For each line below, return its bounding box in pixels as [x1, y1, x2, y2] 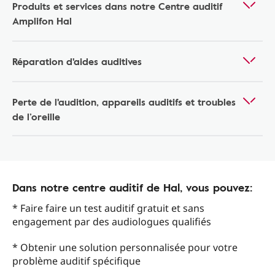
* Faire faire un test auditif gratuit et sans [12, 201, 204, 215]
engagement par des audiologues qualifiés [12, 215, 211, 229]
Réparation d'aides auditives [12, 54, 142, 69]
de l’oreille [12, 109, 60, 125]
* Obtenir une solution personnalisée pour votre [12, 241, 238, 255]
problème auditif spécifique [12, 254, 141, 268]
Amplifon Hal [12, 14, 72, 29]
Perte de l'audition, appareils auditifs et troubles [12, 95, 236, 110]
